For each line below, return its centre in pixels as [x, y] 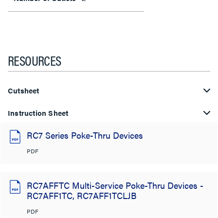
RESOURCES [35, 60]
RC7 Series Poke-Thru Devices [85, 135]
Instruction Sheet [38, 113]
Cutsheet [24, 90]
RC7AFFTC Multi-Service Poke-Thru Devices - [115, 185]
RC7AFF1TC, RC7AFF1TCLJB [82, 195]
